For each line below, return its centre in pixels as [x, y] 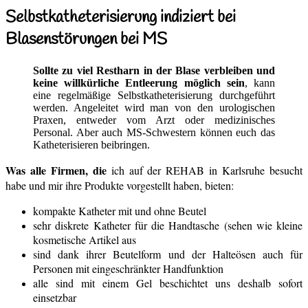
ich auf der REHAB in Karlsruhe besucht [205, 170]
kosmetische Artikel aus [85, 239]
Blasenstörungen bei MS [86, 40]
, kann [260, 82]
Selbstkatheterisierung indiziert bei [121, 18]
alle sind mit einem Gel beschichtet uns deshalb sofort [168, 283]
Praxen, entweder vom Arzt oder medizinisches [154, 120]
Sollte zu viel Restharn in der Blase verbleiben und [154, 70]
